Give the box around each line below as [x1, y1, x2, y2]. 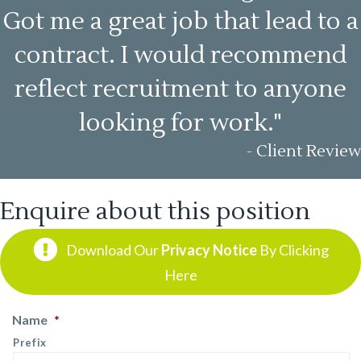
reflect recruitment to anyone [15, 73, 346, 105]
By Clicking [256, 241, 329, 259]
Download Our [65, 241, 161, 259]
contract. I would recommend [15, 39, 346, 71]
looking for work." [79, 106, 282, 139]
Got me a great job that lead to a [2, 5, 359, 37]
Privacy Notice [160, 241, 257, 259]
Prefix [13, 335, 47, 349]
